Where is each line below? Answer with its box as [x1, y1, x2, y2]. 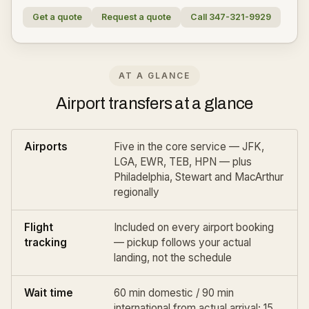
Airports [24, 140, 68, 153]
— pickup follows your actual [114, 236, 251, 249]
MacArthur [235, 170, 283, 183]
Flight [24, 221, 53, 234]
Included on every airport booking [114, 221, 274, 234]
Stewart [175, 170, 212, 183]
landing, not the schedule [114, 251, 232, 264]
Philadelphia [114, 170, 170, 183]
